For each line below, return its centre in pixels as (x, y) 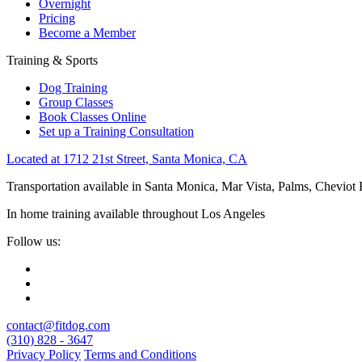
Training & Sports (52, 61)
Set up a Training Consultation (116, 132)
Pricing (57, 19)
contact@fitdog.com (58, 326)
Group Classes (76, 103)
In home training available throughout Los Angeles (136, 214)
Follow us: (34, 242)
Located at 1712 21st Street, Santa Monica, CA (127, 159)
